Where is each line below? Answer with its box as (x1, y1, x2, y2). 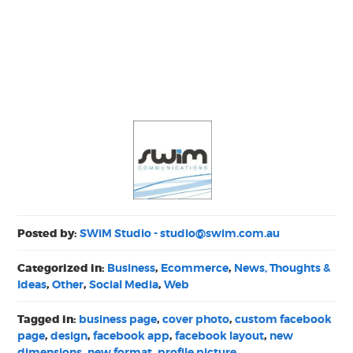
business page (79, 312, 158, 326)
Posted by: (17, 226, 80, 241)
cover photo (162, 312, 230, 326)
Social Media (89, 277, 159, 292)
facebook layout (175, 329, 265, 343)
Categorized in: (17, 261, 106, 276)
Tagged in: (17, 312, 80, 327)
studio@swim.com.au (160, 226, 281, 240)
